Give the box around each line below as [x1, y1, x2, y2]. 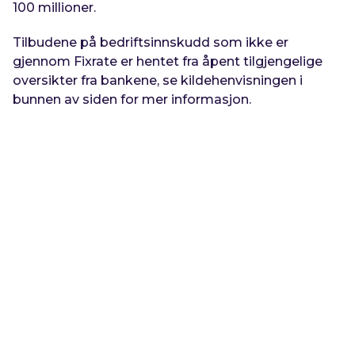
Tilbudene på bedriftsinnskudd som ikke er [13, 35, 289, 50]
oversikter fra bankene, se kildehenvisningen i [13, 73, 303, 88]
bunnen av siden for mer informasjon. [13, 92, 252, 107]
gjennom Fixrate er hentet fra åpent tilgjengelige [13, 54, 323, 69]
